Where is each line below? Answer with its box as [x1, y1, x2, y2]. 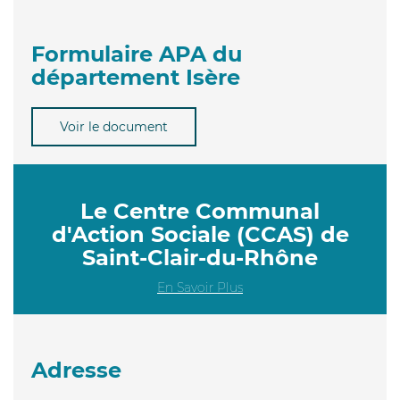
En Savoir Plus [157, 279, 243, 296]
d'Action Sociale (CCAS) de [51, 221, 349, 247]
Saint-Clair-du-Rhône [82, 244, 318, 271]
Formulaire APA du [31, 40, 242, 67]
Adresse [31, 356, 121, 383]
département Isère [31, 63, 240, 90]
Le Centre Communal [80, 197, 320, 224]
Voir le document [60, 118, 168, 135]
